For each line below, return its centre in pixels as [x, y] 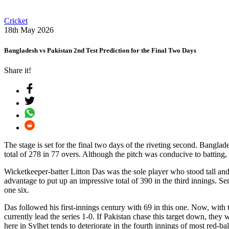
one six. [18, 190]
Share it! [18, 70]
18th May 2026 [29, 30]
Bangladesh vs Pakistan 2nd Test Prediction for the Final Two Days [100, 50]
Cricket [16, 21]
